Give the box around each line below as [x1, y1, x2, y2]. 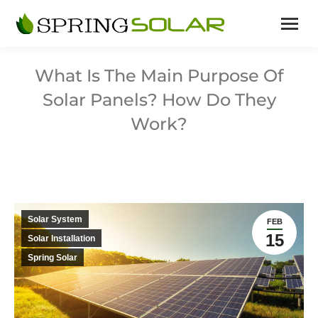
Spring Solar [28, 253, 77, 263]
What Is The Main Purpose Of [35, 65, 283, 86]
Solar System [28, 214, 82, 224]
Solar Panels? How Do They [42, 89, 276, 110]
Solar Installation [28, 234, 95, 243]
